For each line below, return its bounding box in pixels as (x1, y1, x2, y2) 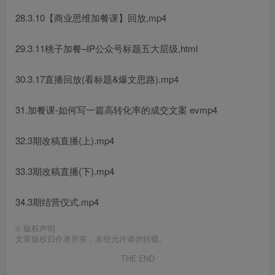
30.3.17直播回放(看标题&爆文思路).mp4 (15, 72, 179, 85)
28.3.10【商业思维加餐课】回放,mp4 (15, 10, 166, 24)
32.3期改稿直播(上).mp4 (15, 133, 114, 147)
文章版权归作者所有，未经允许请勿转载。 (15, 233, 167, 244)
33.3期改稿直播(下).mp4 (15, 164, 114, 177)
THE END (120, 252, 155, 264)
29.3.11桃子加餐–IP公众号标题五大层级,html (15, 41, 198, 55)
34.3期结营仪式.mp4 (15, 195, 99, 208)
